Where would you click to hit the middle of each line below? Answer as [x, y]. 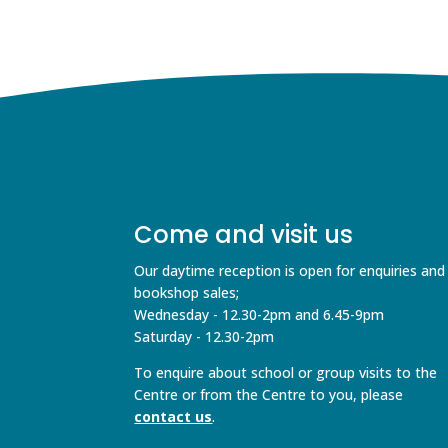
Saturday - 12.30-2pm [204, 336]
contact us [173, 416]
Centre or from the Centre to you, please [269, 394]
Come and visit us [244, 234]
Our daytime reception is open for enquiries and [290, 270]
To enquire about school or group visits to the [286, 372]
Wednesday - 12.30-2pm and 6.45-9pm [259, 314]
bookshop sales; [187, 292]
